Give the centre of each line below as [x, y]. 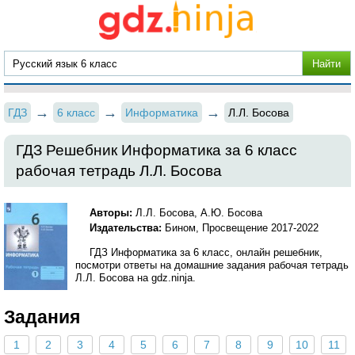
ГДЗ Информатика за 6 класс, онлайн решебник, [206, 252]
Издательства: [128, 228]
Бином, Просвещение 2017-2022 [242, 228]
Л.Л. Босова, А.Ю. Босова [198, 213]
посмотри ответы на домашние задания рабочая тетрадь [212, 265]
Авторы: [111, 213]
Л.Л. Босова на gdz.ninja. [136, 278]
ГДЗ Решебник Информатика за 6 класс [157, 150]
